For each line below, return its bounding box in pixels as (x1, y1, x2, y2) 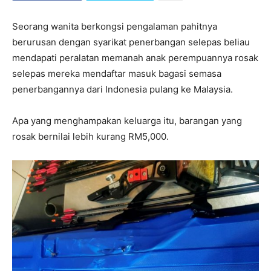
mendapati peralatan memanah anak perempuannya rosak (12, 52, 258, 64)
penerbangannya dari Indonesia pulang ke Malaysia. (12, 83, 233, 96)
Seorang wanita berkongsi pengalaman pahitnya (12, 21, 217, 33)
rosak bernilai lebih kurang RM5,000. (12, 131, 169, 143)
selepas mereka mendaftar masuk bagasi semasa (12, 68, 221, 80)
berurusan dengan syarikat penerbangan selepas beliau (12, 36, 250, 48)
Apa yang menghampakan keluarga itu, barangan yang (12, 115, 242, 127)
